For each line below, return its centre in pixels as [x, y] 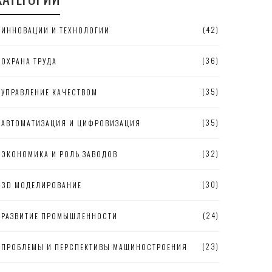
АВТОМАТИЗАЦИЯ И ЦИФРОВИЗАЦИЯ [71, 123]
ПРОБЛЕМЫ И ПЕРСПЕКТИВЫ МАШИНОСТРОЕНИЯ [94, 247]
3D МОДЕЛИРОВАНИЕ [42, 185]
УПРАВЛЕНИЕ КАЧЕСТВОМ [49, 92]
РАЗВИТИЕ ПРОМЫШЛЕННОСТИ [59, 216]
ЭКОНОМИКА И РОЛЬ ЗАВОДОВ [59, 154]
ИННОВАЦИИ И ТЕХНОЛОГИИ [56, 30]
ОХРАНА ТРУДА [29, 61]
